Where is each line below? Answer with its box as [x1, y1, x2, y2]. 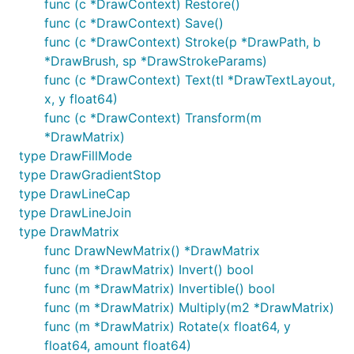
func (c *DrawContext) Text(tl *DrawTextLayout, [44, 72, 335, 88]
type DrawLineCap [19, 186, 130, 201]
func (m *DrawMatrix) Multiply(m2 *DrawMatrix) [44, 299, 334, 315]
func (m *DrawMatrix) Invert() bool [44, 262, 254, 277]
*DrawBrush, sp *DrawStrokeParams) [44, 53, 267, 69]
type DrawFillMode [19, 148, 132, 164]
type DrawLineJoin [19, 205, 131, 220]
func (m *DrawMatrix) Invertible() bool [44, 281, 275, 296]
